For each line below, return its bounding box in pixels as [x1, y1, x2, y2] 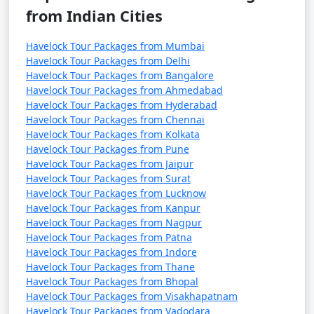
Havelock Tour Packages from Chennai [26, 113, 205, 126]
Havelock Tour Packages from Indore [26, 245, 197, 259]
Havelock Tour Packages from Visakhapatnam [26, 289, 238, 303]
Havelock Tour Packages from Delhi [26, 54, 190, 67]
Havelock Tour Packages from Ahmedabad [26, 83, 223, 97]
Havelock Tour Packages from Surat [26, 172, 191, 185]
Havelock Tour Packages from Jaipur [26, 157, 193, 170]
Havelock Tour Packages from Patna [26, 231, 192, 244]
